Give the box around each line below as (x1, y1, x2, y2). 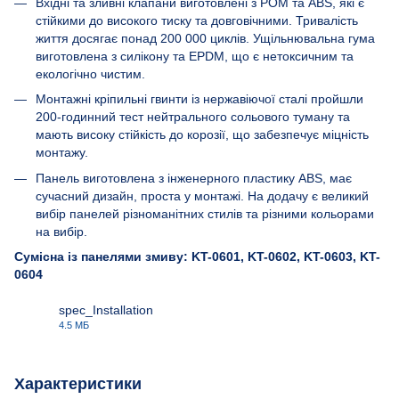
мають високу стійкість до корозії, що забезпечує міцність (36, 127, 369, 142)
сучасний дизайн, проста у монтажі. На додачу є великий (36, 188, 369, 203)
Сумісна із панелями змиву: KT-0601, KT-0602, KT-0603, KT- (14, 249, 380, 265)
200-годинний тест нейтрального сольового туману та (36, 110, 350, 125)
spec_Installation (59, 303, 153, 318)
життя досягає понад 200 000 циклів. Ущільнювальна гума (36, 31, 375, 46)
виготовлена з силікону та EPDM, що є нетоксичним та (36, 49, 354, 64)
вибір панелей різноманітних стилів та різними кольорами (36, 206, 374, 221)
